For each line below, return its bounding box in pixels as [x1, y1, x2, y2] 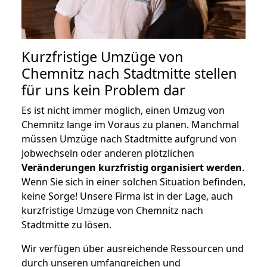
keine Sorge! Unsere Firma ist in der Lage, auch [21, 189, 233, 203]
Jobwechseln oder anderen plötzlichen [21, 146, 194, 160]
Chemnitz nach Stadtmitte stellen [21, 63, 237, 83]
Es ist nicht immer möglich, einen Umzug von [21, 103, 225, 117]
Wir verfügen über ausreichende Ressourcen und [21, 241, 244, 255]
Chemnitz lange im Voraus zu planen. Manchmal [21, 117, 239, 131]
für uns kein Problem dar [21, 80, 185, 100]
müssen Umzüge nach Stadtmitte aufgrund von [21, 132, 237, 145]
